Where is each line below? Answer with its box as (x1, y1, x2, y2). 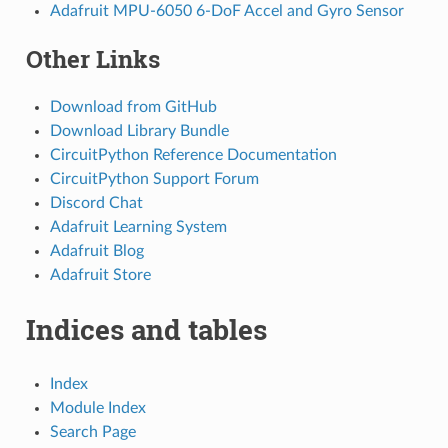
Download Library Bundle (49, 122, 229, 139)
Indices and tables (25, 310, 267, 348)
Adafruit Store (49, 266, 151, 283)
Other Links (25, 42, 160, 75)
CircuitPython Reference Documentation (49, 146, 337, 163)
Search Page (49, 423, 136, 440)
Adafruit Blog (49, 242, 144, 259)
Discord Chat (49, 194, 143, 211)
